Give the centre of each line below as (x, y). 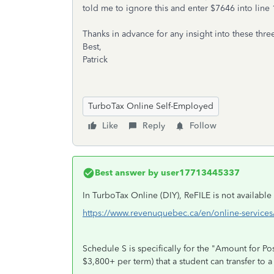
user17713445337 (199, 173)
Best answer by (127, 173)
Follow (203, 126)
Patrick (95, 60)
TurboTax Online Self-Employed (151, 106)
